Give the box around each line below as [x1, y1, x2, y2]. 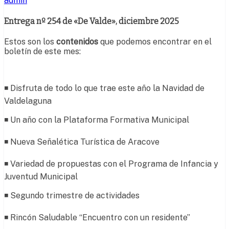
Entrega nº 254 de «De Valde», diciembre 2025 [4, 16, 180, 26]
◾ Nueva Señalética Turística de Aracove [4, 136, 159, 147]
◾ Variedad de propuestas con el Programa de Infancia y [4, 158, 218, 169]
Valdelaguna [4, 96, 52, 106]
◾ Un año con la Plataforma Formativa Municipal [4, 114, 189, 125]
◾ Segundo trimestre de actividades [4, 190, 140, 200]
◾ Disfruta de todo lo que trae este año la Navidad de [4, 83, 204, 93]
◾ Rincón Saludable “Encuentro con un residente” [4, 212, 190, 222]
